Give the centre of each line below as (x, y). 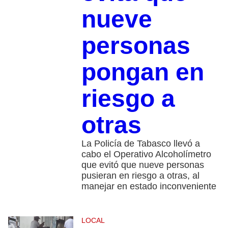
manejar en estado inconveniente (149, 186)
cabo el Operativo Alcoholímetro (146, 154)
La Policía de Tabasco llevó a (140, 143)
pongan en (142, 72)
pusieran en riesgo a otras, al (140, 175)
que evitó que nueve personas (142, 165)
